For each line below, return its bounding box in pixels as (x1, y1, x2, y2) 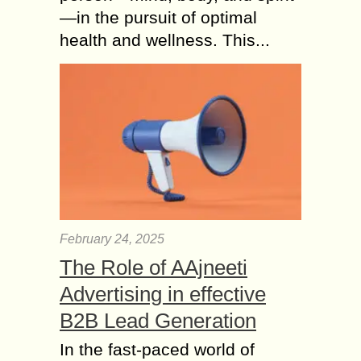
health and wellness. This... (60, 30, 270, 49)
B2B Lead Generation (60, 308, 256, 333)
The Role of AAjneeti (60, 255, 247, 280)
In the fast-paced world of (60, 339, 255, 359)
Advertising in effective (60, 281, 266, 306)
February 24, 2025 (60, 231, 164, 246)
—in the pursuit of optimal (60, 7, 257, 27)
